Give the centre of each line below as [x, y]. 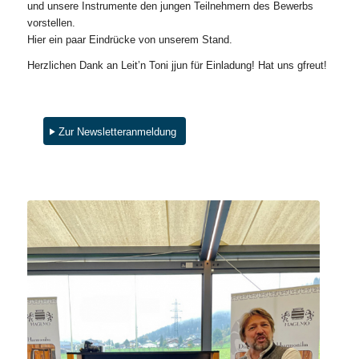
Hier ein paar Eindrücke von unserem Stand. [129, 40]
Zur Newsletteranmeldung [117, 132]
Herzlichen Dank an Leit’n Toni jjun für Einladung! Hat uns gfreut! [177, 66]
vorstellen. [51, 23]
